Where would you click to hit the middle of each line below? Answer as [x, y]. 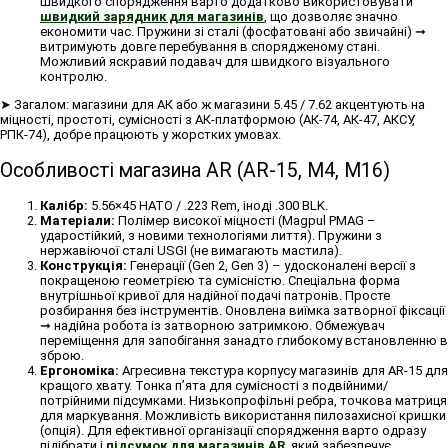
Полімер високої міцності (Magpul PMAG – [245, 220]
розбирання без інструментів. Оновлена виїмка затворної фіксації [242, 310]
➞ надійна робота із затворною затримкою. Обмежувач [212, 325]
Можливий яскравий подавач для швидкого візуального [215, 62]
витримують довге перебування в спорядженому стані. [210, 47]
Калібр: [64, 205]
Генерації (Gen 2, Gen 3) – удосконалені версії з [271, 265]
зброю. [62, 355]
